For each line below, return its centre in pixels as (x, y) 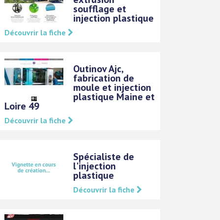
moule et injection (112, 87)
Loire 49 (22, 106)
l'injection (95, 166)
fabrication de (104, 78)
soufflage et (100, 9)
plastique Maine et (114, 97)
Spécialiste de (104, 157)
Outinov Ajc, (98, 69)
